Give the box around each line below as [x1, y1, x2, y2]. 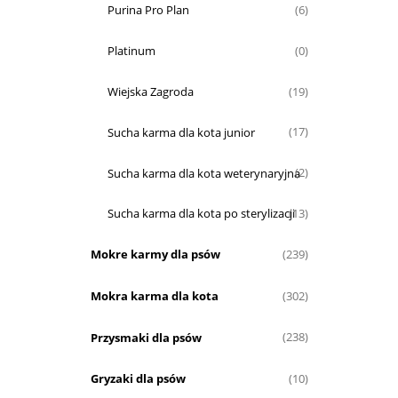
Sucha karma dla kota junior [107, 123, 255, 140]
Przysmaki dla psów [90, 329, 202, 346]
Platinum [107, 43, 155, 60]
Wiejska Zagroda [107, 84, 194, 99]
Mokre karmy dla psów [90, 246, 220, 263]
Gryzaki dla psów [90, 370, 186, 387]
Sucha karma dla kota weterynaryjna [107, 164, 300, 181]
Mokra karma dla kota [90, 287, 219, 304]
